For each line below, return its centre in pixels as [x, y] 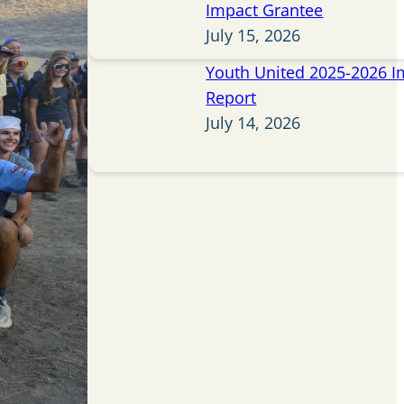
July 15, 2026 [253, 36]
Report [231, 98]
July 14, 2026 [253, 123]
